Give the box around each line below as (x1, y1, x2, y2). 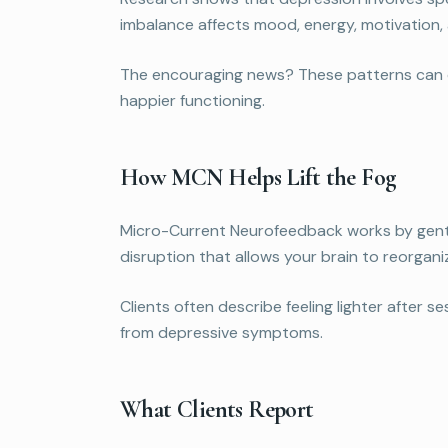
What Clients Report (120, 394, 314, 424)
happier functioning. (120, 89, 265, 111)
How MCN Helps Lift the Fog (120, 162, 396, 192)
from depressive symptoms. (120, 321, 323, 343)
